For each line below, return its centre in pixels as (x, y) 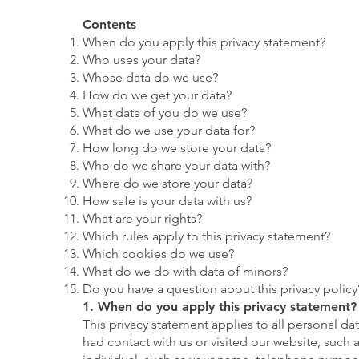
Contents (110, 24)
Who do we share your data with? (177, 165)
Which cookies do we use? (159, 253)
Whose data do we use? (151, 77)
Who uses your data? (142, 59)
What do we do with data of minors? (186, 271)
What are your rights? (143, 218)
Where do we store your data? (168, 183)
